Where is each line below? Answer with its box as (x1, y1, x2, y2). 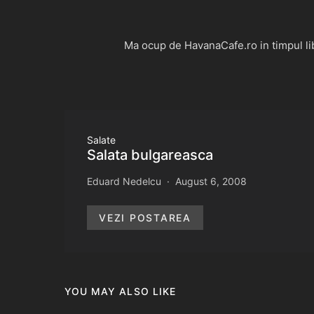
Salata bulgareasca (87, 146, 213, 163)
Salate (87, 133, 116, 146)
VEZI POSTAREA (99, 211, 191, 224)
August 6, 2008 (175, 175, 247, 187)
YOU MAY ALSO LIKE (64, 285, 176, 297)
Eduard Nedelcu (87, 175, 161, 187)
